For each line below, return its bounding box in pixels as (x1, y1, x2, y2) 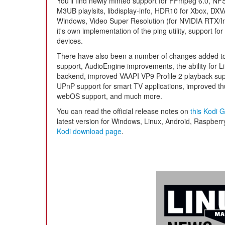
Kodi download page (57, 126, 122, 136)
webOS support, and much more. (57, 91, 162, 101)
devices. (57, 36, 83, 46)
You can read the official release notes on (57, 106, 190, 116)
